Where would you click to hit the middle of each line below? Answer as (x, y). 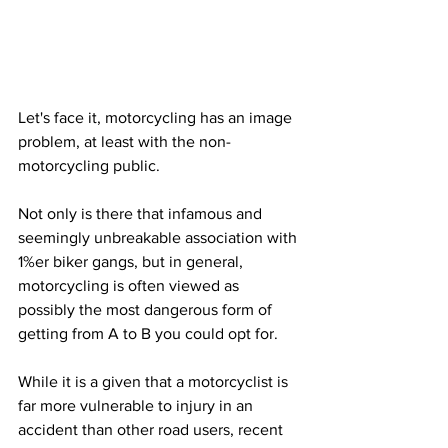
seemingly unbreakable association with (159, 237)
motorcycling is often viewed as (130, 285)
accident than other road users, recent (152, 429)
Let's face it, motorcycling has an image (157, 117)
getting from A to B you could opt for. (150, 333)
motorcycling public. (89, 165)
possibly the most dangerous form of (147, 309)
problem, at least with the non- (124, 141)
